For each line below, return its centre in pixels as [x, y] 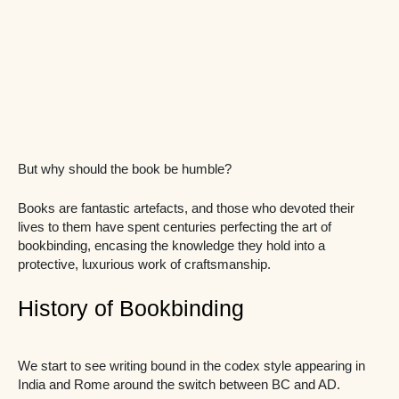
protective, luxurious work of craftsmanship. [144, 264]
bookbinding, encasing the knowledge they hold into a [171, 245]
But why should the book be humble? [125, 169]
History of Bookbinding [131, 309]
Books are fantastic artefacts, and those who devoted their [186, 208]
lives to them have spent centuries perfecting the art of [175, 227]
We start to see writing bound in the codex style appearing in [191, 366]
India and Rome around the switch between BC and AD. [179, 385]
